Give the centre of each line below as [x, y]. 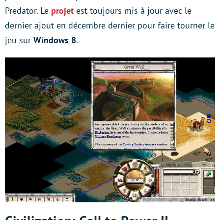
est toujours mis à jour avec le [133, 10]
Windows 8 [55, 40]
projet [62, 10]
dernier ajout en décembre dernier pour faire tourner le [110, 25]
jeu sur [19, 40]
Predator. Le [28, 10]
